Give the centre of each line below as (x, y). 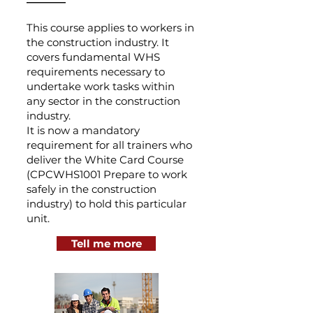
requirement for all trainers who (109, 145)
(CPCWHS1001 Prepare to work (107, 174)
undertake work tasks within (101, 86)
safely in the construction (92, 189)
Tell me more (106, 243)
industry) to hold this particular (107, 204)
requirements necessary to (96, 72)
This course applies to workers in (110, 28)
